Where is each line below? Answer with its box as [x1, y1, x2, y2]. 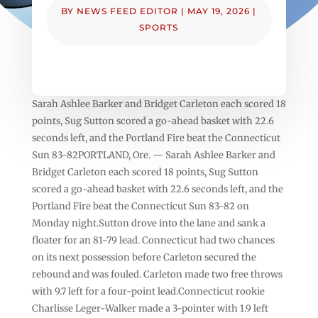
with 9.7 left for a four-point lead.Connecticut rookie [31, 285, 265, 297]
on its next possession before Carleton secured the [31, 251, 256, 263]
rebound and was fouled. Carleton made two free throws [31, 268, 283, 280]
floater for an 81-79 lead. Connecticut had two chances [31, 234, 275, 246]
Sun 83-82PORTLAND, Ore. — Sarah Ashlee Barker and [31, 148, 275, 161]
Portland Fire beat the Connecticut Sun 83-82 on [31, 199, 249, 212]
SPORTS [139, 21, 179, 33]
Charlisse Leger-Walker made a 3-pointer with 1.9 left [31, 302, 268, 314]
